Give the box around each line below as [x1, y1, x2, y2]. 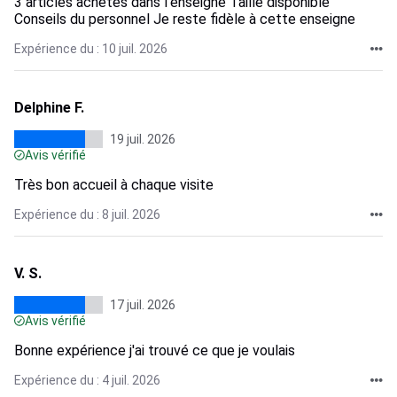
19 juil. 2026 [110, 132, 175, 146]
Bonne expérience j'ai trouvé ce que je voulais [14, 342, 295, 359]
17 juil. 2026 [110, 298, 175, 312]
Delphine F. [14, 99, 84, 116]
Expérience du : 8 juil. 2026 [14, 207, 160, 222]
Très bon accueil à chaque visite [14, 176, 214, 193]
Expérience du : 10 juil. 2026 [14, 42, 167, 56]
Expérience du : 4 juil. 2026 [14, 373, 160, 387]
